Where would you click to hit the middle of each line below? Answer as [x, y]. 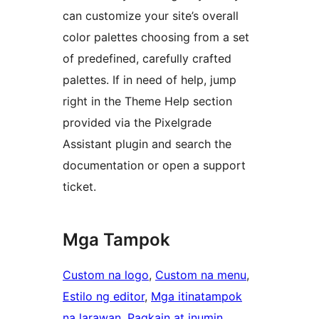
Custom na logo [106, 275]
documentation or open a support [154, 166]
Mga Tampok [116, 240]
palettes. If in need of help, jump [150, 80]
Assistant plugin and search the [147, 144]
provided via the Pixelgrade [137, 123]
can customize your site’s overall [151, 16]
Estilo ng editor [104, 297]
